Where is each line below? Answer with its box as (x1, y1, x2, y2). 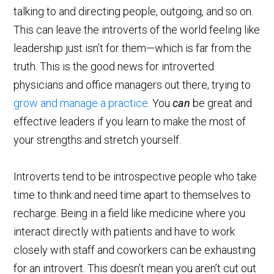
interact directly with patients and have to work (13, 225, 235, 239)
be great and (190, 97, 253, 110)
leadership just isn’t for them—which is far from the (13, 42, 252, 55)
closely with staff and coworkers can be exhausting (13, 243, 256, 257)
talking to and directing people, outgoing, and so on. (13, 5, 254, 18)
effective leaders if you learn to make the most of (13, 115, 246, 128)
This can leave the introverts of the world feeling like (13, 23, 261, 37)
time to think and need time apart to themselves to (13, 188, 251, 202)
